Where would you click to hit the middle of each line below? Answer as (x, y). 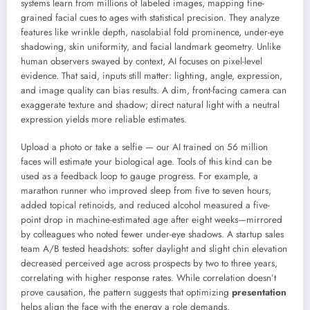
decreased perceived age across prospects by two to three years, (149, 263)
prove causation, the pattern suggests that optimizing (126, 292)
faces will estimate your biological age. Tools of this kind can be (146, 161)
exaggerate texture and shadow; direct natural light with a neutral (150, 104)
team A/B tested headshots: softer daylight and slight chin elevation (154, 248)
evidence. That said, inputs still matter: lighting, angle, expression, (152, 75)
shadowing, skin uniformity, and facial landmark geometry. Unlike (151, 46)
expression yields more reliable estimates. (104, 119)
